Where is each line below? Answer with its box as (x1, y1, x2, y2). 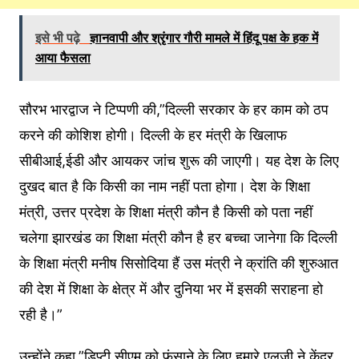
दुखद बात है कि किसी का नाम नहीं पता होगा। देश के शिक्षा (18, 177, 310, 195)
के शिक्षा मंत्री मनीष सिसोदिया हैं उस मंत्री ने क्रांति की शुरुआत (18, 254, 338, 272)
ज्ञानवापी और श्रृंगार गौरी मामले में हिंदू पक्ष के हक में (89, 29, 318, 46)
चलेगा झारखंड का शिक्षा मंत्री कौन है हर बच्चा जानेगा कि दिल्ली (18, 228, 337, 246)
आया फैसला (34, 49, 91, 66)
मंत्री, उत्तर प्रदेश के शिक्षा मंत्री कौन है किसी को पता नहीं (18, 203, 313, 220)
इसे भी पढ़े (34, 29, 83, 46)
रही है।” (18, 305, 63, 323)
